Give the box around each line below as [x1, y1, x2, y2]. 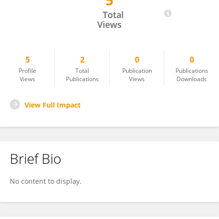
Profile [19, 66, 36, 75]
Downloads [176, 75, 207, 83]
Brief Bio [10, 149, 61, 168]
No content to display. [10, 176, 82, 186]
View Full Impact [24, 100, 81, 109]
